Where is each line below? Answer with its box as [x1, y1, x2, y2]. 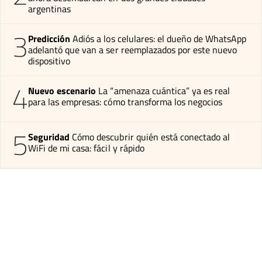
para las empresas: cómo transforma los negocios [28, 94, 223, 109]
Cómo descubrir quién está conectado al [72, 129, 230, 144]
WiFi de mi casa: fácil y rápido [28, 140, 144, 155]
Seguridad [28, 129, 70, 144]
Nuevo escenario [28, 83, 96, 98]
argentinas [28, 1, 71, 16]
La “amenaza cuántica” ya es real [98, 83, 230, 98]
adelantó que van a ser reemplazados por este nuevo [28, 42, 237, 57]
